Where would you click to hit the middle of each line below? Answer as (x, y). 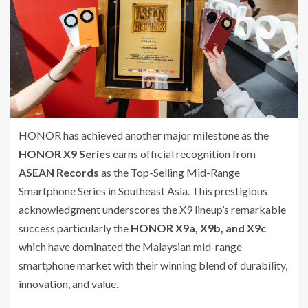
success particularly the (75, 228)
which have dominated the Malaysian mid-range (130, 246)
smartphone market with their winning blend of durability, (153, 265)
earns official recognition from (183, 153)
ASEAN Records (59, 172)
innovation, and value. (68, 283)
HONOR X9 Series (65, 153)
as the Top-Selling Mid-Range (169, 172)
